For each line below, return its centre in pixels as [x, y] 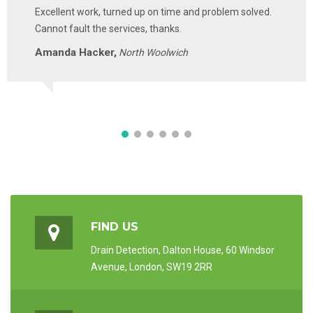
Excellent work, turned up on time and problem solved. [153, 12]
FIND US [115, 226]
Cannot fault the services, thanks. [108, 28]
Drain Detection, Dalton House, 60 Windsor [183, 250]
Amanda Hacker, [76, 52]
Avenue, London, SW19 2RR [152, 267]
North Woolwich [153, 52]
